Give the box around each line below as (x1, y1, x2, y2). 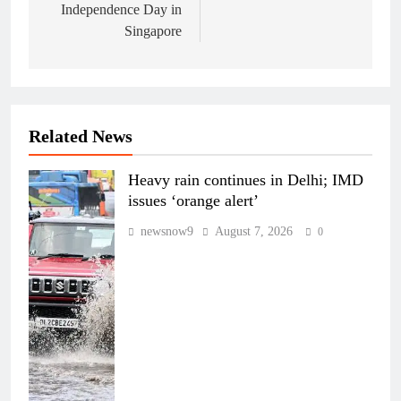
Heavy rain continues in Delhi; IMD (128, 171, 363, 190)
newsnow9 (141, 225, 193, 239)
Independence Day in (61, 2, 182, 18)
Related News (29, 126, 132, 147)
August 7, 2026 (215, 225, 293, 239)
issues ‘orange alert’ (128, 192, 259, 210)
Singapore (124, 23, 182, 39)
